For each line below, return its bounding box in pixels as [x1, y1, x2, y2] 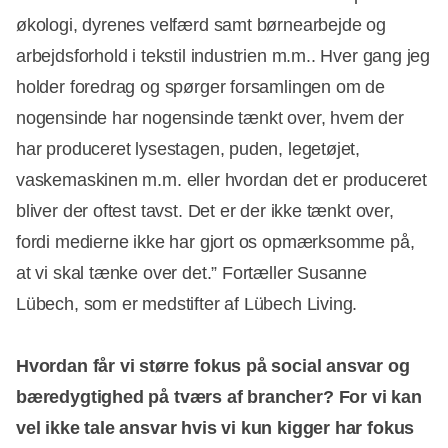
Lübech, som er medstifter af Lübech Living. [16, 293, 358, 314]
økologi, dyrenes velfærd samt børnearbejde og [16, 14, 386, 35]
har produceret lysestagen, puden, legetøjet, [16, 138, 361, 159]
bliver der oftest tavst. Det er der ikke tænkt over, [16, 200, 394, 221]
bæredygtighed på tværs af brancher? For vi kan [16, 386, 422, 407]
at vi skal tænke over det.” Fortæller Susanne [16, 262, 367, 283]
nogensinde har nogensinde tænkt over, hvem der [16, 107, 404, 128]
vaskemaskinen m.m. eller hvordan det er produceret [16, 169, 428, 190]
